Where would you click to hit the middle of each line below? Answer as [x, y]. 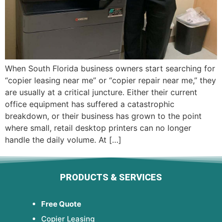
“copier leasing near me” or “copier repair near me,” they [111, 81]
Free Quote [61, 204]
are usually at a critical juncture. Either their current [101, 92]
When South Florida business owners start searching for [110, 69]
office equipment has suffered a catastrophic [90, 104]
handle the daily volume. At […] [63, 140]
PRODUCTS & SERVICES [111, 177]
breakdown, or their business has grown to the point [103, 116]
